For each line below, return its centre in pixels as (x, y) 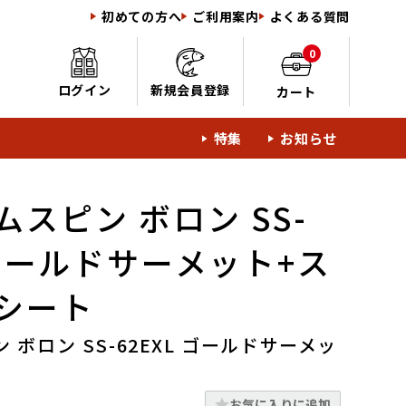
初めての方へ (142, 16)
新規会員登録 (190, 89)
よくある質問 (309, 16)
